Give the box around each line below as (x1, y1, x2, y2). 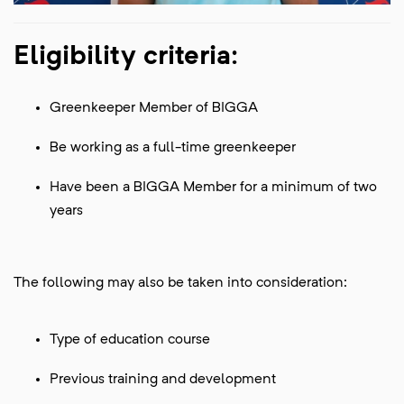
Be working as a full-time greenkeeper (50, 141, 296, 156)
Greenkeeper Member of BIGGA (50, 101, 258, 116)
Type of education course (50, 333, 210, 348)
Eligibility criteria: (14, 43, 238, 71)
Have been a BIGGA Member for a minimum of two (50, 180, 377, 196)
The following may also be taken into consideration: (14, 276, 347, 291)
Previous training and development (50, 372, 276, 388)
